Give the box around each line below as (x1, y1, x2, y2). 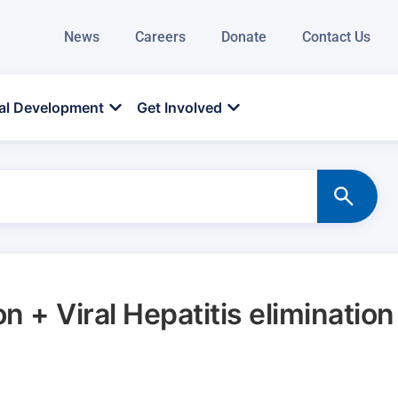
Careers (134, 28, 186, 45)
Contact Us (301, 28, 370, 45)
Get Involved (137, 98, 222, 116)
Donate (220, 28, 267, 45)
